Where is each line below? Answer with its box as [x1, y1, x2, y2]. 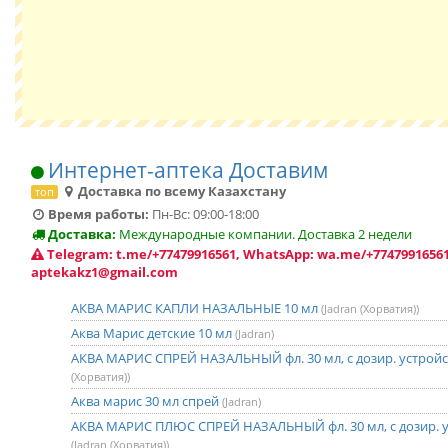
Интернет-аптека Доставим [48, 155, 328, 184]
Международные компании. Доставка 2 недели [116, 225, 412, 243]
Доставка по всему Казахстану [75, 182, 286, 200]
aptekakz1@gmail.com [31, 263, 178, 281]
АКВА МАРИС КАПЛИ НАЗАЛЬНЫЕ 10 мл [71, 299, 321, 317]
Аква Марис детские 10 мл [71, 324, 235, 342]
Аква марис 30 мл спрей [71, 392, 222, 410]
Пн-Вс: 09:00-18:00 [149, 205, 259, 223]
